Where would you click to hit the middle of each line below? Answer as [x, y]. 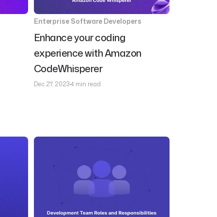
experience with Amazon [87, 53]
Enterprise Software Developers [87, 21]
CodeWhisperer [68, 68]
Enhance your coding [79, 37]
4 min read [85, 84]
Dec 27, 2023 [52, 84]
